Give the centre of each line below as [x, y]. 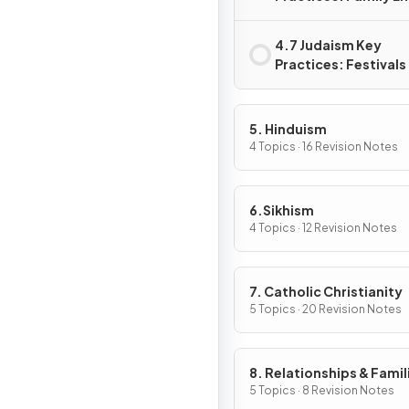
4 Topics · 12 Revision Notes [323, 228]
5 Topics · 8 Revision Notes [322, 390]
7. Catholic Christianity [326, 291]
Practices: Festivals [341, 64]
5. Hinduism [288, 129]
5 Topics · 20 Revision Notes [325, 309]
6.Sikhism [282, 210]
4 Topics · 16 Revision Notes [324, 147]
